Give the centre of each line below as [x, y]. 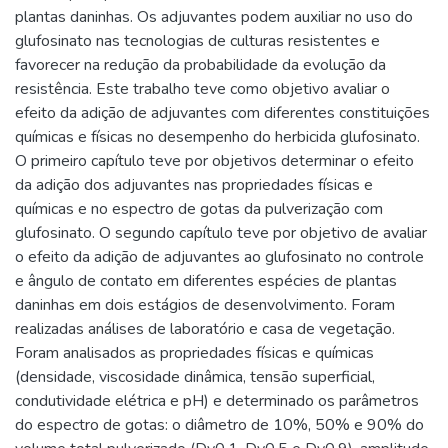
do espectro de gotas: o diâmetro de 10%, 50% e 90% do [219, 424]
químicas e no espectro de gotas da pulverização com [199, 208]
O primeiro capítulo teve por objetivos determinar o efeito [214, 160]
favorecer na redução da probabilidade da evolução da [200, 64]
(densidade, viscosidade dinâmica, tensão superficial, [195, 376]
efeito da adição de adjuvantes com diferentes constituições [222, 112]
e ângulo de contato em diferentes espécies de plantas [206, 280]
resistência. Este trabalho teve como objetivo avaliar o [202, 88]
